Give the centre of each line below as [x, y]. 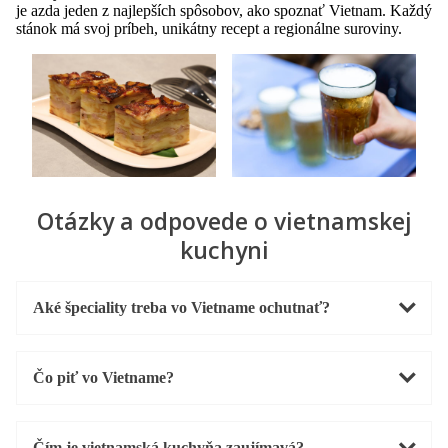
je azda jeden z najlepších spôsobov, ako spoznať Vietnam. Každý [224, 11]
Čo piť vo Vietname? [103, 377]
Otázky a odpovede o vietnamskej [224, 220]
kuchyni [224, 249]
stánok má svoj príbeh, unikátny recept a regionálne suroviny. [211, 29]
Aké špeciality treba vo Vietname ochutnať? [181, 307]
